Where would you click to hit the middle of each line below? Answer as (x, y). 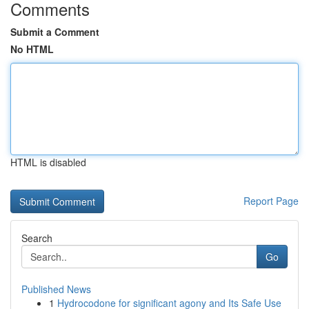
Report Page (271, 201)
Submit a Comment (55, 32)
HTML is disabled (48, 162)
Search (37, 238)
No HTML (32, 49)
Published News (56, 289)
